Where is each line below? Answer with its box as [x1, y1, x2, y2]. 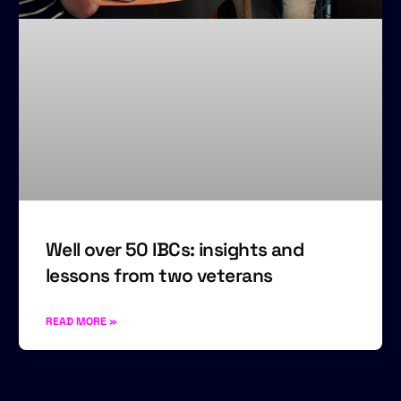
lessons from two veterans [45, 263, 273, 288]
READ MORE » [45, 314, 117, 329]
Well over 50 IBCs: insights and [45, 237, 304, 262]
